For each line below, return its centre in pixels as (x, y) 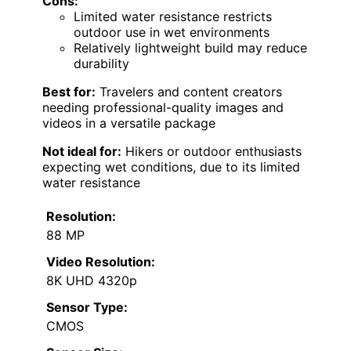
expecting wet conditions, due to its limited (171, 167)
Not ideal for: (82, 152)
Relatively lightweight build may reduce (190, 48)
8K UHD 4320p (92, 281)
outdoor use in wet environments (172, 33)
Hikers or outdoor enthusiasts (212, 152)
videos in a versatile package (129, 123)
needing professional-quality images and (163, 108)
